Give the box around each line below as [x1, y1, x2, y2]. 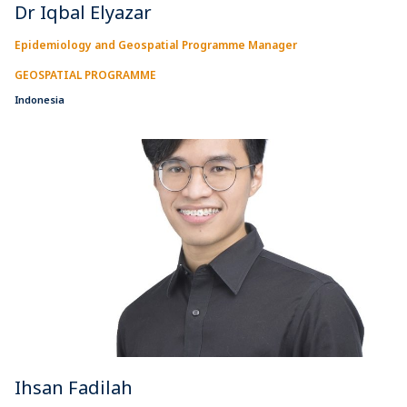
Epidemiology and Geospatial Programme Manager [15, 36, 297, 53]
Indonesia [15, 92, 65, 106]
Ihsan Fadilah [15, 374, 133, 400]
